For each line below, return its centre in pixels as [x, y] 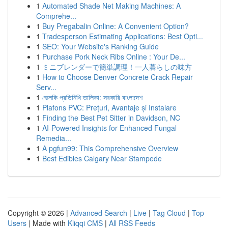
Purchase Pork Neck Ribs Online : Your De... [114, 56]
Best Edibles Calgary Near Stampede [102, 158]
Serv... [46, 87]
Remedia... [54, 138]
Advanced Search [99, 213]
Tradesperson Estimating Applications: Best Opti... [123, 36]
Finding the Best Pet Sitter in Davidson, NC [111, 118]
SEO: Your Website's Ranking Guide [101, 46]
